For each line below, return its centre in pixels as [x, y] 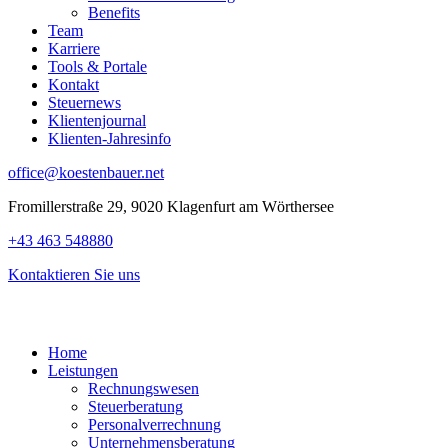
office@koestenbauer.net [86, 173]
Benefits [114, 13]
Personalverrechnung [154, 425]
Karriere [74, 49]
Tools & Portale [97, 67]
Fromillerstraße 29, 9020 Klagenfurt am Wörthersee [171, 207]
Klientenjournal [97, 121]
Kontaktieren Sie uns [74, 275]
